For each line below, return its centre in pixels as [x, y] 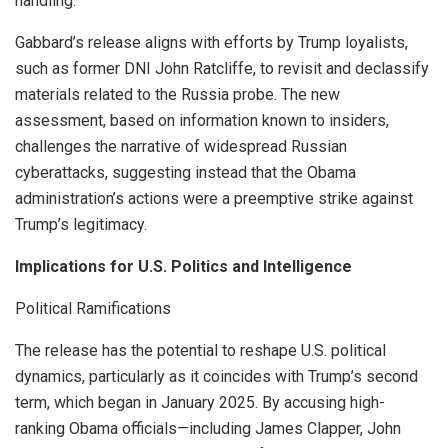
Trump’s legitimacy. [81, 225]
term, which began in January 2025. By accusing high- [200, 403]
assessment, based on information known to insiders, [202, 121]
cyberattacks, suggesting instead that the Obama [185, 173]
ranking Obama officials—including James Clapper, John [208, 429]
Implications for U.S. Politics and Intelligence [183, 267]
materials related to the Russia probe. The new [177, 95]
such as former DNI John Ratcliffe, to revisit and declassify [222, 69]
